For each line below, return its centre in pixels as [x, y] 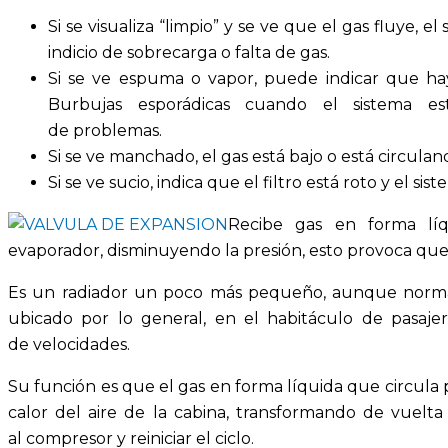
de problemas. [105, 130]
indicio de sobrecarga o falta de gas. [189, 52]
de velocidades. [69, 344]
